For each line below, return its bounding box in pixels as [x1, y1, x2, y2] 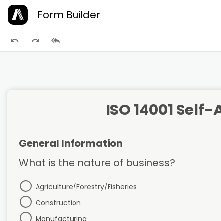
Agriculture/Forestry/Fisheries [36, 182, 137, 192]
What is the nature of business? [19, 156, 175, 170]
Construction [36, 198, 81, 208]
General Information [19, 136, 123, 150]
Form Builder [37, 8, 100, 22]
